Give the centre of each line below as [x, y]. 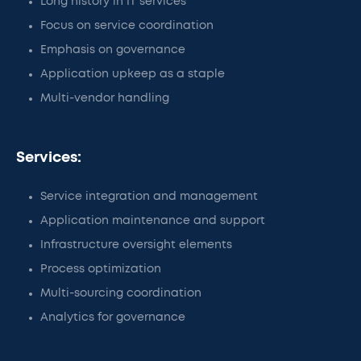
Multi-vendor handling [105, 98]
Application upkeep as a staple [133, 74]
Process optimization [101, 269]
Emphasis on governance [113, 50]
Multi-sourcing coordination [121, 293]
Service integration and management [149, 197]
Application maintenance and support [153, 221]
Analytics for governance [113, 317]
